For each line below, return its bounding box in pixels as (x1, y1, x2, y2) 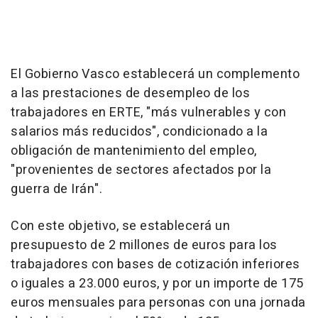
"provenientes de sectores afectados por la (11, 160, 271, 180)
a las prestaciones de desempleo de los (11, 83, 250, 103)
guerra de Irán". (11, 179, 102, 199)
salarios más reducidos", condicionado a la (11, 121, 268, 141)
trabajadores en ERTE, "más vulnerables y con (11, 102, 286, 122)
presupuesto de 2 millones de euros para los (11, 235, 278, 255)
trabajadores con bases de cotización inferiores (11, 254, 300, 274)
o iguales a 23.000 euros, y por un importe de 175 (11, 273, 304, 293)
